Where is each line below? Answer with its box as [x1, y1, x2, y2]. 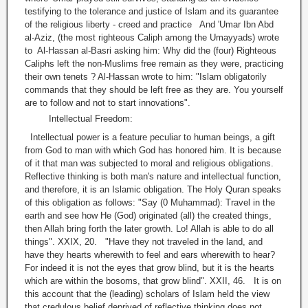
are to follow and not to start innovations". [25, 98, 201, 109]
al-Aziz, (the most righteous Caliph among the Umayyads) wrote [25, 32, 279, 43]
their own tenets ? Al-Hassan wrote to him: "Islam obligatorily [25, 71, 267, 82]
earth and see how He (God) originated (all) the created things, [25, 210, 272, 221]
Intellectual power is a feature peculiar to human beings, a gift [25, 132, 275, 143]
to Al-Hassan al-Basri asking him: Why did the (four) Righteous [25, 45, 276, 56]
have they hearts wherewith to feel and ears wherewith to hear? [25, 250, 275, 261]
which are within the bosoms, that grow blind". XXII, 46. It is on [25, 276, 281, 287]
